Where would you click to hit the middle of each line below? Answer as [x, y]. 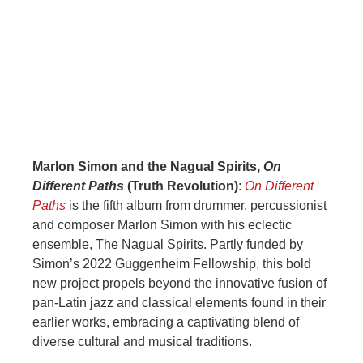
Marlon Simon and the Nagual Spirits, [148, 167]
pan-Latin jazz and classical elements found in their [179, 303]
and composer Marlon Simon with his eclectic [162, 225]
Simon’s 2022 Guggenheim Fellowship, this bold [172, 264]
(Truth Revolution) [181, 186]
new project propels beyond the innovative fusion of [179, 284]
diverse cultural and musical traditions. [142, 342]
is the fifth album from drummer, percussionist [196, 206]
